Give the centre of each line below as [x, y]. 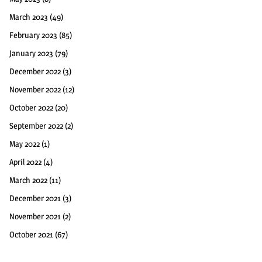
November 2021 [35, 216]
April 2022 [25, 162]
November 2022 [35, 89]
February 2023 [33, 35]
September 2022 [36, 126]
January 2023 [31, 53]
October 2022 [31, 108]
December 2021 [35, 198]
